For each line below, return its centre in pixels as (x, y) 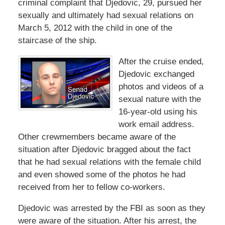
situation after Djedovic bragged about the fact (104, 150)
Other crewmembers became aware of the (97, 137)
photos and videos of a (161, 87)
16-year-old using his (158, 112)
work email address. (156, 125)
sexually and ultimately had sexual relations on (105, 16)
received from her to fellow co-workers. (91, 187)
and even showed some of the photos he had (101, 175)
